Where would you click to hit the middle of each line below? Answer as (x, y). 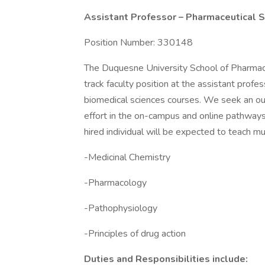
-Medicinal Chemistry (127, 157)
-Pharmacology (115, 183)
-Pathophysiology (121, 208)
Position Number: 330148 (138, 43)
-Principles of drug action (135, 234)
